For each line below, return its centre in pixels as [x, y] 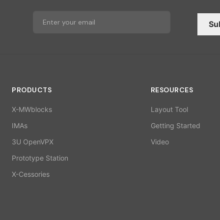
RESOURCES [172, 90]
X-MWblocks [32, 110]
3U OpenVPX [33, 142]
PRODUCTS [32, 90]
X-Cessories [31, 174]
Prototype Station [40, 158]
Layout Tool [169, 110]
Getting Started [175, 126]
